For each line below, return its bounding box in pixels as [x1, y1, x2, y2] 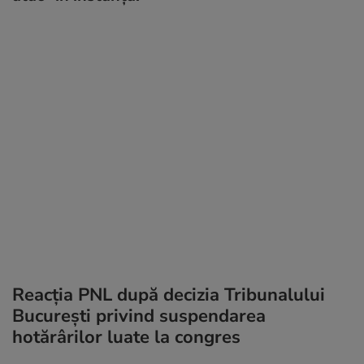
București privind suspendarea [12, 303, 266, 328]
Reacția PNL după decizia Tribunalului [12, 282, 325, 307]
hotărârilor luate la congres [12, 324, 240, 349]
